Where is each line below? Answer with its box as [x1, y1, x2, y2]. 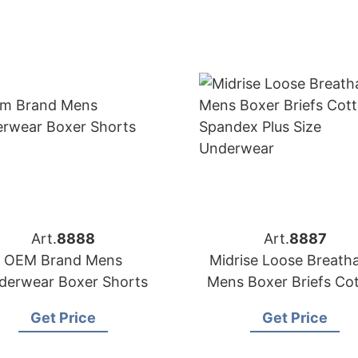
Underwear [257, 316, 332, 333]
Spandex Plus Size [233, 295, 356, 312]
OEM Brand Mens [4, 252, 122, 268]
